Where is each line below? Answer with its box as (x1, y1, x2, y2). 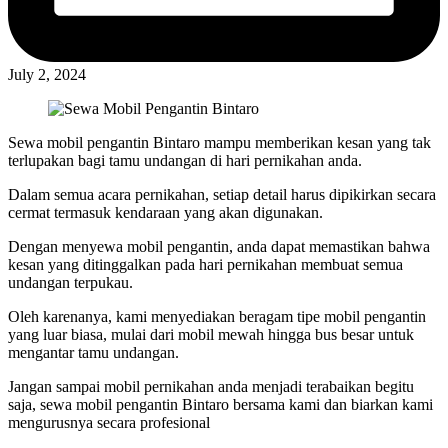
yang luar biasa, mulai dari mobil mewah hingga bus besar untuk (8, 325, 414, 343)
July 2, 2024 (8, 65, 86, 83)
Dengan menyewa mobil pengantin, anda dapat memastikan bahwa (8, 237, 430, 255)
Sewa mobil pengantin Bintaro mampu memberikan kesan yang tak (8, 133, 431, 151)
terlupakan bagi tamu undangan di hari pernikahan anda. (8, 151, 362, 169)
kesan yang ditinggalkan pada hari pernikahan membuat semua (8, 255, 403, 273)
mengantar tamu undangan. (8, 343, 179, 361)
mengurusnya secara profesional (8, 413, 210, 431)
